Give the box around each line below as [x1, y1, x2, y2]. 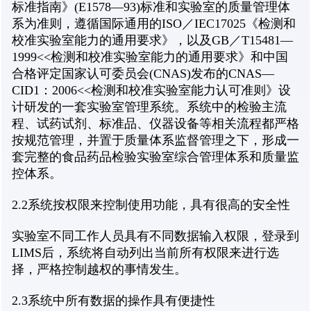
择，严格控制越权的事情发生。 [12, 262, 187, 277]
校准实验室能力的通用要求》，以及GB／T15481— [12, 33, 293, 48]
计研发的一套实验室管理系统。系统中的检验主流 [12, 100, 287, 115]
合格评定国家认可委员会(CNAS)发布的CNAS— [12, 67, 274, 81]
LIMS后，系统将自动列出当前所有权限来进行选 [12, 246, 279, 260]
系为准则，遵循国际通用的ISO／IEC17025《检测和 [12, 17, 296, 31]
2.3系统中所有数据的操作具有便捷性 [12, 294, 215, 308]
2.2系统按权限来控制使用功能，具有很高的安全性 [12, 198, 290, 212]
